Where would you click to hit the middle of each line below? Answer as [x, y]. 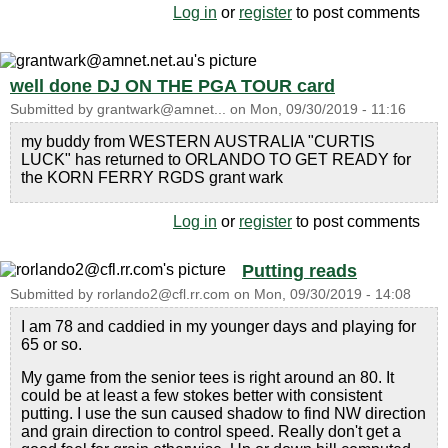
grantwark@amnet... [161, 109]
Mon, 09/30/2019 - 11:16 [328, 109]
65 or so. [51, 344]
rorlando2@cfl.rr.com [163, 294]
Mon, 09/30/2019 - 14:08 [332, 294]
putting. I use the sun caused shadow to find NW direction [223, 413]
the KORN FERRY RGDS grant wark [152, 177]
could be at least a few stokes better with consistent [201, 395]
